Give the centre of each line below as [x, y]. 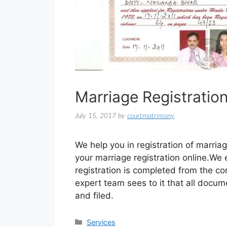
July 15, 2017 [96, 116]
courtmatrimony [151, 116]
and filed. [94, 195]
